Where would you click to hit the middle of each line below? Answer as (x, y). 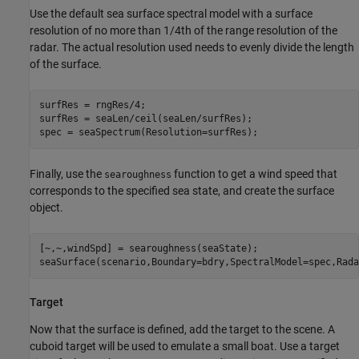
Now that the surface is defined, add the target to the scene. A (182, 330)
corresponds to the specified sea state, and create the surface (182, 190)
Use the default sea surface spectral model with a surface (171, 13)
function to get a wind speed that (254, 173)
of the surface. (66, 64)
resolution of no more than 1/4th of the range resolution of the (184, 30)
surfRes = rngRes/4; (92, 105)
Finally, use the (67, 173)
